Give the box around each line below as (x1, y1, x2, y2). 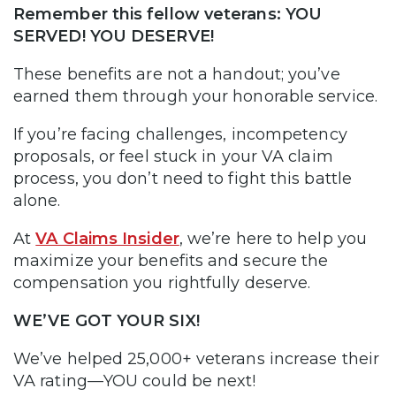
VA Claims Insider (35, 228, 179, 248)
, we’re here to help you (179, 228, 367, 248)
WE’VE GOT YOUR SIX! (13, 310, 200, 331)
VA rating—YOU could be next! (13, 370, 256, 391)
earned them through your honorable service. (13, 86, 377, 106)
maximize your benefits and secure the (13, 250, 329, 270)
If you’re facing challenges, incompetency (13, 124, 347, 144)
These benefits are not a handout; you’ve (13, 64, 340, 84)
